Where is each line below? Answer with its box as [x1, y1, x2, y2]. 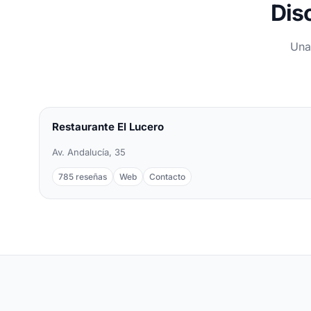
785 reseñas [58, 171, 107, 182]
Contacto [149, 171, 185, 182]
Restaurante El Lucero [52, 120, 164, 134]
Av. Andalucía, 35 [52, 146, 126, 158]
